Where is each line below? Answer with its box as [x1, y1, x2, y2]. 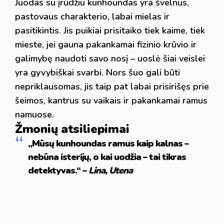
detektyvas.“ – [27, 164, 88, 176]
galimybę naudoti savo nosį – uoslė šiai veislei [15, 52, 205, 64]
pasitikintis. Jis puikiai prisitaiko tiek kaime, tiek [15, 24, 205, 36]
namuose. [15, 108, 54, 120]
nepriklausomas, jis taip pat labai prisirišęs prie [15, 80, 209, 92]
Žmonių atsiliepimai [15, 121, 129, 137]
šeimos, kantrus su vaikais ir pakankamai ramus [15, 94, 207, 106]
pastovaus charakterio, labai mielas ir [15, 10, 169, 22]
